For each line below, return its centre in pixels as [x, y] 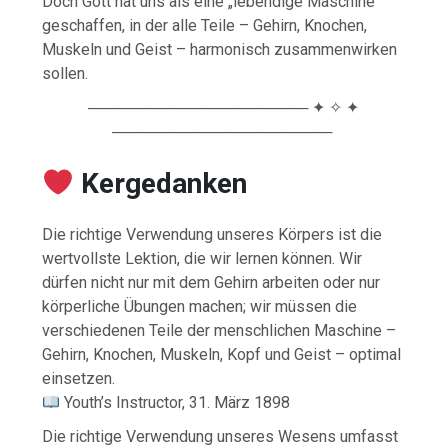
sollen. [65, 73]
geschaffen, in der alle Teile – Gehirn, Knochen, [205, 25]
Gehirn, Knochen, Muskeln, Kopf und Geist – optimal [222, 355]
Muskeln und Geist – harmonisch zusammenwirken [220, 49]
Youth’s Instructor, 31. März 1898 [175, 403]
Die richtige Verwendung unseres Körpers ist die [212, 235]
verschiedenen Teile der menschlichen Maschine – [219, 331]
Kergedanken [163, 184]
